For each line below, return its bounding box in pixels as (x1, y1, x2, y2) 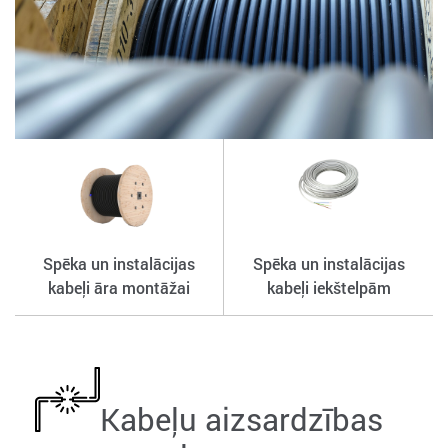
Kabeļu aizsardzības (100, 399, 383, 440)
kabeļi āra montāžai (48, 277, 190, 299)
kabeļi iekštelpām (266, 277, 391, 299)
